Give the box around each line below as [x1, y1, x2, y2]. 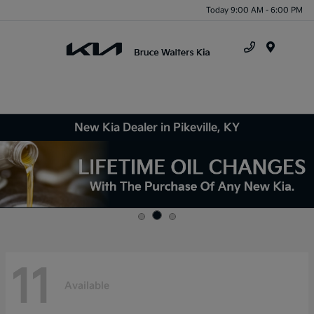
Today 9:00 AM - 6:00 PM [206, 5, 303, 15]
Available [64, 280, 109, 292]
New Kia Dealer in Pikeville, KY [74, 121, 240, 135]
